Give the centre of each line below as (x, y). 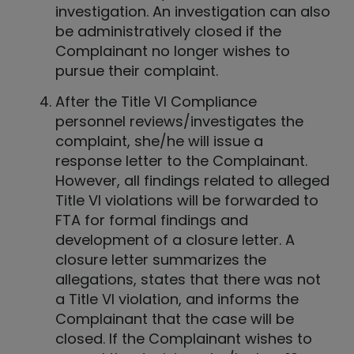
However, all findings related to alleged (192, 180)
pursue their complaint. (137, 71)
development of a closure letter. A (175, 239)
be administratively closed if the (168, 32)
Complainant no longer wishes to (173, 51)
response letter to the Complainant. (181, 160)
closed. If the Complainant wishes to (184, 338)
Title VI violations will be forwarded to (187, 200)
